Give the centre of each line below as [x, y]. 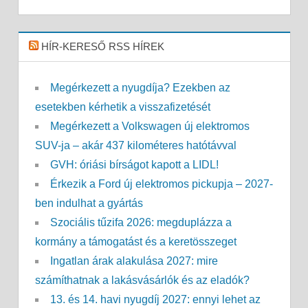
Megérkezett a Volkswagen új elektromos [150, 126]
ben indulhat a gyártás [89, 203]
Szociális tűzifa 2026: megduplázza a [141, 223]
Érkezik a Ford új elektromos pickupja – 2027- [161, 184]
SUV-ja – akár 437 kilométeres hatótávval [135, 146]
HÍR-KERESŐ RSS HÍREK [102, 46]
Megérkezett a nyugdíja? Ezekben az [140, 88]
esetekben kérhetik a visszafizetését [122, 107]
